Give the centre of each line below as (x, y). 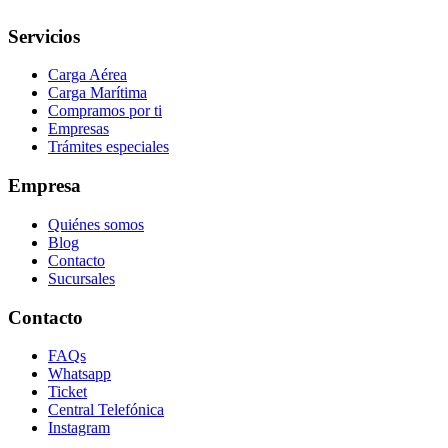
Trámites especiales (108, 147)
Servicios (44, 36)
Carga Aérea (87, 75)
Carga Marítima (97, 93)
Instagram (79, 428)
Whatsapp (79, 374)
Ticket (67, 392)
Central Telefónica (106, 410)
